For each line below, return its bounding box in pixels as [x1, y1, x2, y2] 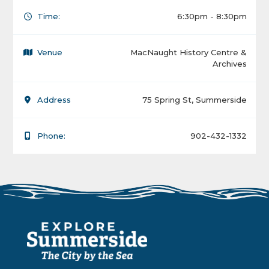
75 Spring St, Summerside [142, 95, 247, 105]
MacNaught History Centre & [130, 47, 247, 58]
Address [37, 95, 71, 105]
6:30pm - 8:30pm [177, 11, 247, 22]
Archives [212, 59, 247, 69]
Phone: [37, 131, 66, 141]
